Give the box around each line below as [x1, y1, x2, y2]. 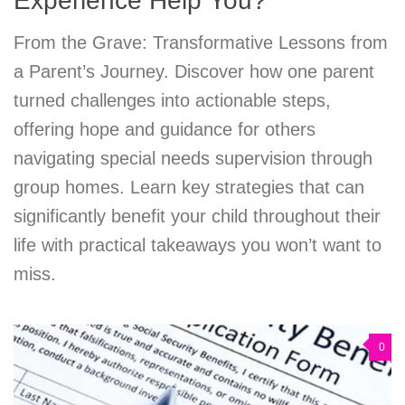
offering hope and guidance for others [14, 119, 316, 140]
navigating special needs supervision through [14, 148, 372, 169]
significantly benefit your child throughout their [14, 206, 381, 227]
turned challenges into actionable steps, [14, 90, 331, 111]
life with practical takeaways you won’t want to [14, 235, 381, 256]
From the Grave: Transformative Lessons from [14, 33, 388, 53]
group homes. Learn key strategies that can [14, 177, 364, 198]
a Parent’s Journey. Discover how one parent [14, 61, 374, 82]
